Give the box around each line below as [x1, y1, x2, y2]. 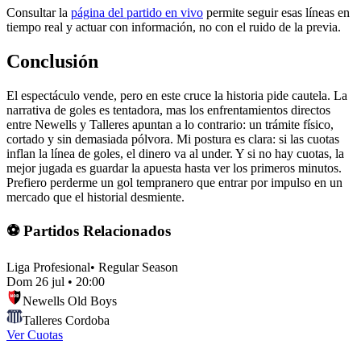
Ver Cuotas [6, 328, 63, 342]
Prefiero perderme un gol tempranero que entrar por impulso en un [6, 175, 342, 189]
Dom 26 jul [6, 275, 64, 289]
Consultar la [6, 6, 71, 20]
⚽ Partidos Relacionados [6, 222, 171, 239]
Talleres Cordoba [23, 313, 110, 328]
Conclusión [6, 50, 98, 72]
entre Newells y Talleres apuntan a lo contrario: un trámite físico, [6, 117, 334, 131]
